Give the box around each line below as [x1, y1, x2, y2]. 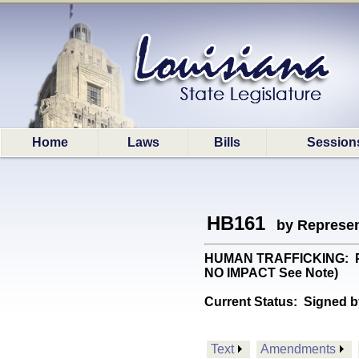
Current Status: [204, 295, 304, 309]
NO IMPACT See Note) [204, 266, 338, 280]
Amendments [260, 342, 336, 356]
